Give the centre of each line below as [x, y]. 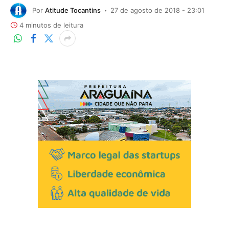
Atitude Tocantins [73, 10]
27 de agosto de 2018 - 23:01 [157, 10]
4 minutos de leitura [51, 25]
